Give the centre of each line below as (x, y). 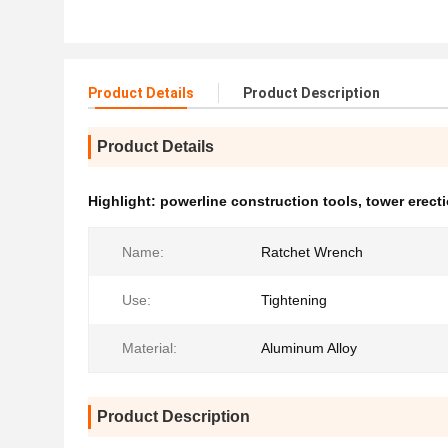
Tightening (294, 300)
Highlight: (124, 201)
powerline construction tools (259, 201)
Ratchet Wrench (312, 252)
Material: (149, 348)
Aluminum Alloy (309, 348)
